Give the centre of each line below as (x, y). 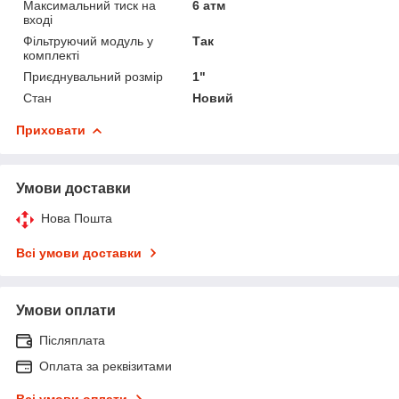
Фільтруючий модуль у (88, 41)
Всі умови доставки (79, 252)
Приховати (51, 130)
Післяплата (72, 340)
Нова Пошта (77, 218)
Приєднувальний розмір (93, 76)
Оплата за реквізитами (106, 366)
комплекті (51, 55)
